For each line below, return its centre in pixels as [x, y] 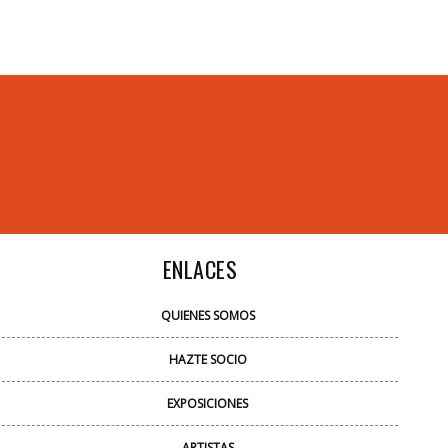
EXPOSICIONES [208, 403]
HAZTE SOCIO [207, 359]
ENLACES [200, 268]
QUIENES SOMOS [207, 315]
